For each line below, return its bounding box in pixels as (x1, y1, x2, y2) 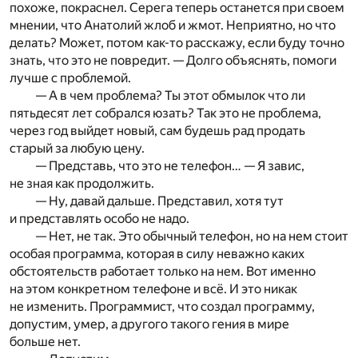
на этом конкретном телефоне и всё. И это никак (10, 281, 297, 297)
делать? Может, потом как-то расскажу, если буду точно (10, 35, 344, 51)
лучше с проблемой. (10, 70, 131, 86)
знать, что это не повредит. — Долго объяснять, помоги (10, 53, 336, 69)
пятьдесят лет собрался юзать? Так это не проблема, (10, 105, 321, 121)
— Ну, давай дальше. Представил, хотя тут (35, 193, 284, 209)
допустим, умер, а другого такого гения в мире (10, 316, 289, 332)
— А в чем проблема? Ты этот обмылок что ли (35, 88, 305, 104)
